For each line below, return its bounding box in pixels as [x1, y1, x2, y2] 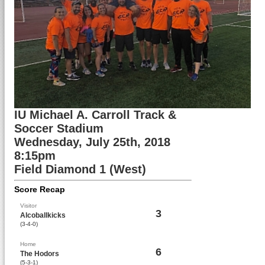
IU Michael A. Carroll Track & [14, 108, 177, 121]
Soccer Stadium [14, 122, 104, 135]
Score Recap [14, 185, 66, 194]
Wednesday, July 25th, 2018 [14, 135, 171, 148]
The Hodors [20, 250, 60, 258]
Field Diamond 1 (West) [14, 163, 147, 176]
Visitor [20, 202, 37, 209]
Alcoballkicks [20, 211, 66, 219]
